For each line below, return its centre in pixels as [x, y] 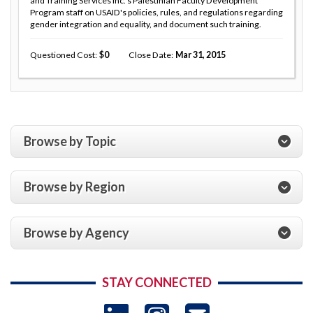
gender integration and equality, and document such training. [146, 24]
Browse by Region [74, 187]
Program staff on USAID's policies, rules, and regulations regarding [156, 12]
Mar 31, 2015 [200, 54]
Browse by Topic [70, 141]
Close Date [150, 54]
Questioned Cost [63, 54]
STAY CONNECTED [156, 283]
